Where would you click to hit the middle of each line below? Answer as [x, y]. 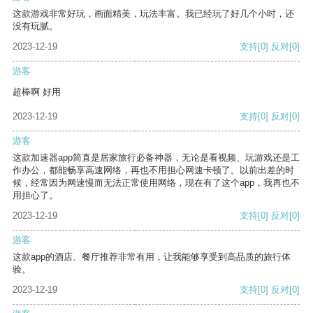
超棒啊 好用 [37, 92]
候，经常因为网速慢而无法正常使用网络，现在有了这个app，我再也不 [156, 183]
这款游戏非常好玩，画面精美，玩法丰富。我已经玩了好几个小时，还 [153, 14]
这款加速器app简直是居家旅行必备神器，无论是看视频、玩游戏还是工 [156, 158]
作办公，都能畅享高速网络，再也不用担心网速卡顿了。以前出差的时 [153, 170]
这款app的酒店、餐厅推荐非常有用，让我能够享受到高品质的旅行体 [152, 257]
